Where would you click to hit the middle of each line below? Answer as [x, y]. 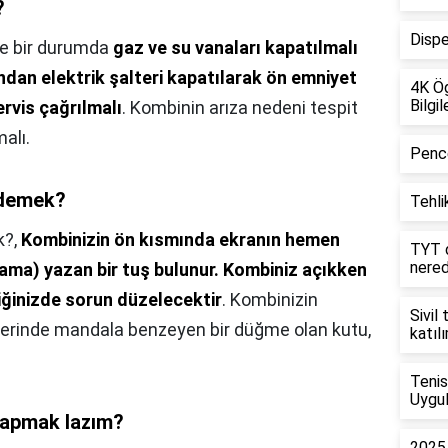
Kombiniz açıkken [295, 270]
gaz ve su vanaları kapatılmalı [235, 48]
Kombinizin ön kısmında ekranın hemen [180, 240]
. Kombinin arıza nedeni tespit [240, 108]
